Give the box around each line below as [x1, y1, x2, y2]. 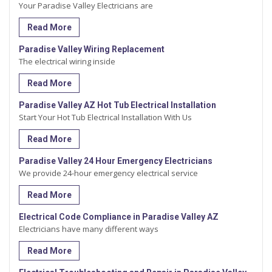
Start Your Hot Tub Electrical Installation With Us [19, 112, 192, 123]
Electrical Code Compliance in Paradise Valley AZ [19, 212, 219, 222]
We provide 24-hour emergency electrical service [19, 168, 198, 179]
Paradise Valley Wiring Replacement [19, 44, 165, 55]
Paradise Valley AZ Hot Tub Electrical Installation [19, 100, 216, 110]
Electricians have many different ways [19, 223, 158, 235]
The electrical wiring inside [19, 56, 115, 67]
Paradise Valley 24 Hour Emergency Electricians [19, 156, 212, 166]
